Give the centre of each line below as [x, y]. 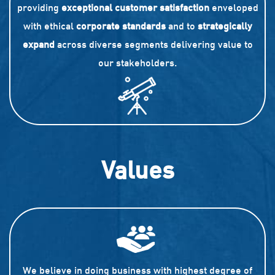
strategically [225, 26]
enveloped [234, 8]
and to [182, 26]
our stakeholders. [137, 63]
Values [137, 169]
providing [39, 8]
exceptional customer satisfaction [135, 8]
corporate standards [121, 26]
